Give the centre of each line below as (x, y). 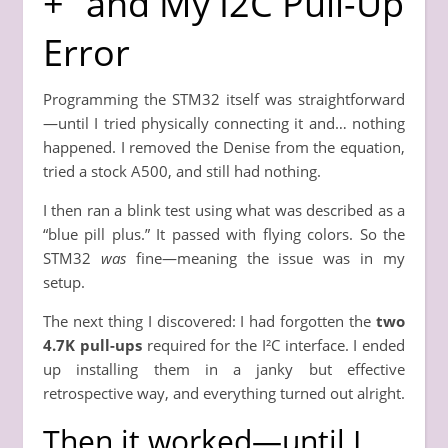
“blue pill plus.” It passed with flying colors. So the (224, 233)
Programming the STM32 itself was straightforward (224, 98)
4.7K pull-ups (92, 344)
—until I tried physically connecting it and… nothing (224, 122)
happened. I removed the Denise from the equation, (224, 146)
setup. (64, 281)
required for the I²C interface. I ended (273, 344)
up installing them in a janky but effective (224, 368)
